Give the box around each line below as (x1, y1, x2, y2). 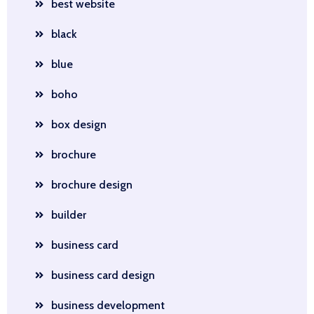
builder (51, 208, 86, 221)
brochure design (51, 178, 132, 191)
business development (51, 299, 165, 312)
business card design (51, 268, 155, 282)
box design (51, 118, 107, 131)
